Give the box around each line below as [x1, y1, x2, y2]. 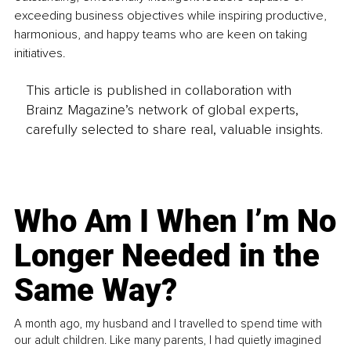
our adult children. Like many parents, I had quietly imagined [14, 332, 322, 347]
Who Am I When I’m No [14, 202, 337, 240]
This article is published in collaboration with [25, 81, 291, 99]
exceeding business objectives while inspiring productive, [14, 8, 330, 24]
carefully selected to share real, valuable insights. [25, 120, 323, 138]
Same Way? [14, 271, 178, 309]
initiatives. [14, 45, 66, 62]
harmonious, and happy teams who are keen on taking [14, 27, 310, 43]
